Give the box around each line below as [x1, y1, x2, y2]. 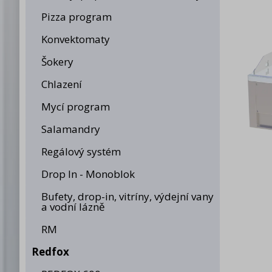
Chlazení [41, 77, 82, 91]
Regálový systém [41, 144, 121, 158]
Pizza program [41, 10, 112, 24]
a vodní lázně [41, 200, 105, 214]
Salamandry [41, 122, 100, 136]
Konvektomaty [41, 32, 110, 46]
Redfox [32, 245, 69, 259]
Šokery [41, 55, 73, 69]
